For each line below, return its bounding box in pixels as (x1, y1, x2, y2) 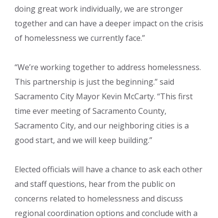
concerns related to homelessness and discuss (15, 193, 183, 204)
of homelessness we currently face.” (15, 32, 145, 43)
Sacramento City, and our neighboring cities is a (15, 120, 189, 131)
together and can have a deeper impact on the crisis (15, 18, 203, 29)
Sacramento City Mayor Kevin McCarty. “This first (15, 91, 193, 102)
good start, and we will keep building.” (15, 134, 152, 145)
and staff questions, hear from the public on (15, 178, 175, 189)
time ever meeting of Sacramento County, (15, 105, 166, 116)
